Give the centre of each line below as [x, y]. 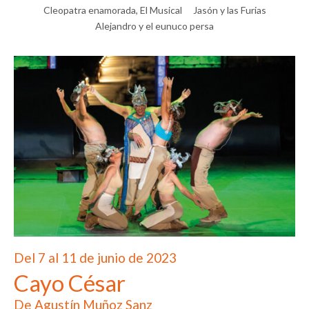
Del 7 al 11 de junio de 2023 [95, 258]
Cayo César [70, 282]
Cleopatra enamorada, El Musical [112, 10]
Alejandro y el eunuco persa [154, 26]
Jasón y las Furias [229, 10]
